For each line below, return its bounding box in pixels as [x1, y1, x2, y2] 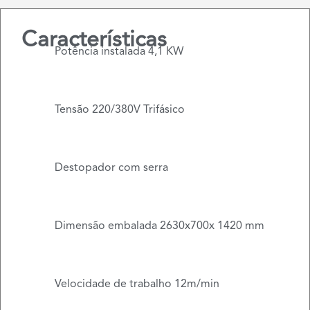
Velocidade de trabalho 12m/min [54, 279, 219, 290]
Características [21, 30, 167, 52]
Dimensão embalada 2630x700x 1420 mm [54, 221, 264, 232]
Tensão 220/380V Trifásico [54, 104, 185, 116]
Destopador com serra [54, 163, 168, 174]
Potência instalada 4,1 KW [54, 46, 183, 57]
